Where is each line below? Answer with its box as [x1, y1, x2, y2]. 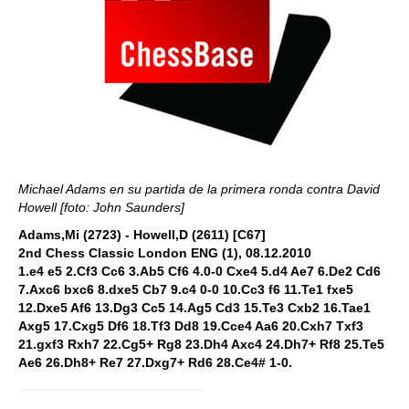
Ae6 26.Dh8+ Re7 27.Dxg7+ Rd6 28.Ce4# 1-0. [18, 355, 292, 370]
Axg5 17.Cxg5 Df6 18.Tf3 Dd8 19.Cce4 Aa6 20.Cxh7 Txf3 [18, 319, 363, 333]
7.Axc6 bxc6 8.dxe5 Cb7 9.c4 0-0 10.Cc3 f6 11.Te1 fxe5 [18, 282, 353, 297]
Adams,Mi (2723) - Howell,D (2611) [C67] [18, 227, 266, 242]
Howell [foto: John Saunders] [18, 200, 184, 215]
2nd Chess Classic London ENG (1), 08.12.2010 [18, 246, 311, 260]
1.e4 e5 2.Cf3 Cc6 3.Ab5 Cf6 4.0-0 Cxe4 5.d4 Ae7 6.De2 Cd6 [18, 264, 381, 278]
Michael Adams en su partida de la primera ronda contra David [18, 182, 380, 196]
